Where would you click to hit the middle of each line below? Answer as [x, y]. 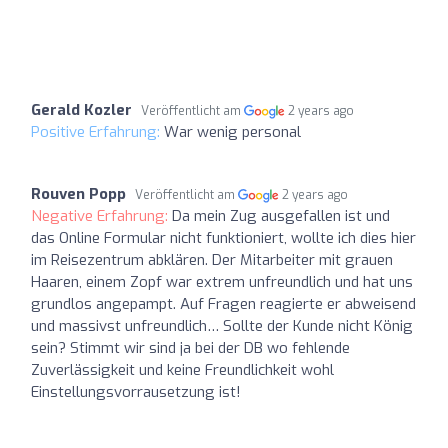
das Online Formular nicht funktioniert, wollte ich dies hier [223, 237]
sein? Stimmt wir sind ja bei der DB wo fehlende [190, 347]
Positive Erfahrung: [97, 131]
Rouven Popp [78, 193]
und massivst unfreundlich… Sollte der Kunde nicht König [222, 325]
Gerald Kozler [81, 109]
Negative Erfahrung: [101, 215]
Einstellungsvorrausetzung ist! [136, 391]
